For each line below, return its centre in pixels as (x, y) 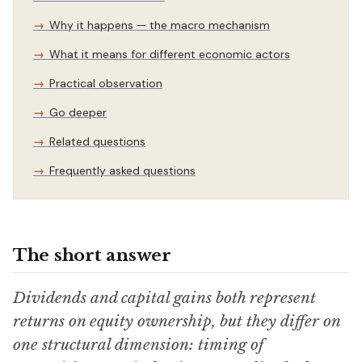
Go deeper (78, 112)
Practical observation (106, 83)
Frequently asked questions (122, 170)
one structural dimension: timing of (138, 345)
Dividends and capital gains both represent (164, 298)
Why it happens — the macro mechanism (160, 25)
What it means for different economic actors (170, 54)
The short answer (92, 255)
